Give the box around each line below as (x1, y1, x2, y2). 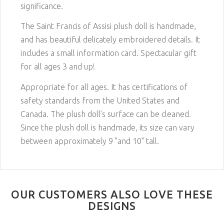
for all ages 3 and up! (20, 62, 95, 71)
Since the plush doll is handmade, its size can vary (20, 122, 194, 132)
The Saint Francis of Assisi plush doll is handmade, (20, 21, 196, 31)
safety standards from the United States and (20, 95, 179, 105)
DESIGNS (88, 199, 136, 212)
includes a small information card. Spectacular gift (20, 48, 196, 58)
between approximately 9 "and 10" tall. (20, 136, 159, 145)
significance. (20, 1, 63, 10)
